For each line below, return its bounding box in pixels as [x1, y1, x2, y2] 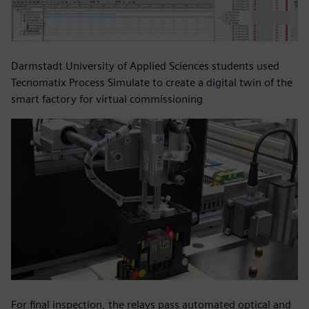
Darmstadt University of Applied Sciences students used [11, 59, 279, 73]
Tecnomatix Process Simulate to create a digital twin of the [11, 76, 292, 90]
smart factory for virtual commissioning [11, 92, 203, 106]
